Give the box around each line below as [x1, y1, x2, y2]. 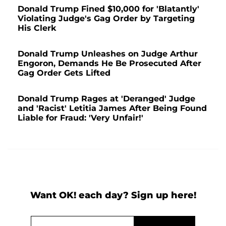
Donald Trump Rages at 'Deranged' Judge [18, 93, 195, 103]
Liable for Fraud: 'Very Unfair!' [18, 112, 143, 123]
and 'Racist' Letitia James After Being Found [18, 103, 207, 113]
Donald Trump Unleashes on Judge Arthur [18, 48, 198, 59]
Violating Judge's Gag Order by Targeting [18, 13, 195, 23]
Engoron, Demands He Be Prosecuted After [18, 58, 201, 68]
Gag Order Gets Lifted [18, 68, 110, 78]
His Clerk [18, 23, 56, 33]
